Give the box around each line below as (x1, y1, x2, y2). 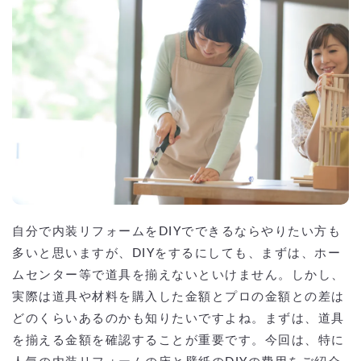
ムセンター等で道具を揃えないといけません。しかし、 (12, 268, 345, 281)
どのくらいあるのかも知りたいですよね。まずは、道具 (12, 312, 345, 325)
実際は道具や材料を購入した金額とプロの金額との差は (12, 290, 345, 303)
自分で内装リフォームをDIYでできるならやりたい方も (12, 225, 341, 238)
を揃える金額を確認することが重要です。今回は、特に (12, 334, 345, 346)
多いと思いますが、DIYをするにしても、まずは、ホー (12, 247, 341, 259)
